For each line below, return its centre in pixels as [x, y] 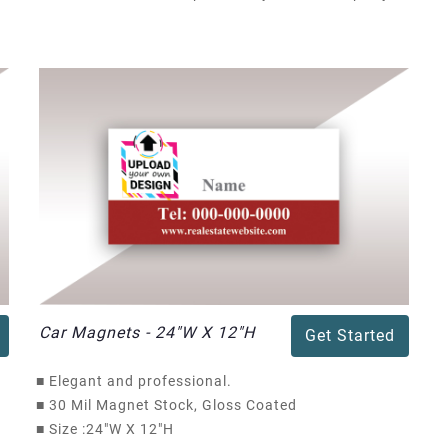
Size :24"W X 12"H [109, 428]
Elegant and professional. [138, 380]
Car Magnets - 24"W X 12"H [147, 332]
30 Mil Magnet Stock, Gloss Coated [171, 404]
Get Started [349, 335]
